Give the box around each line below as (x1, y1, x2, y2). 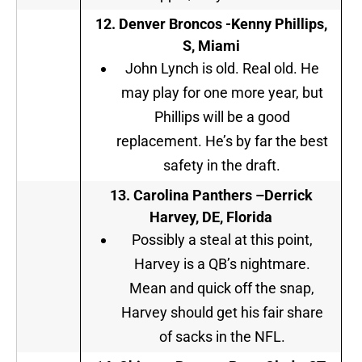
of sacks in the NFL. (158, 328, 285, 346)
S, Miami (182, 37, 240, 55)
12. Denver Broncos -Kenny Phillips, (95, 15, 327, 33)
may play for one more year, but (120, 84, 323, 102)
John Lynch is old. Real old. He (124, 60, 319, 78)
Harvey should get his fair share (120, 304, 323, 322)
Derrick (263, 187, 313, 204)
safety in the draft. (163, 157, 280, 175)
